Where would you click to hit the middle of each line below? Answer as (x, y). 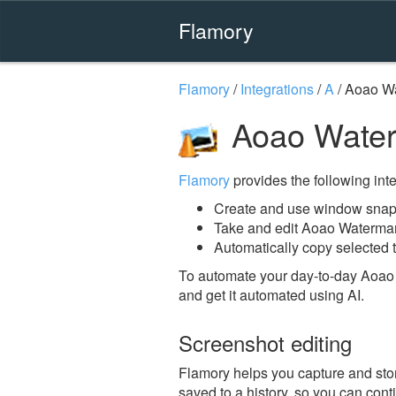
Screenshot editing (265, 342)
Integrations (277, 89)
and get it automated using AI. (271, 294)
